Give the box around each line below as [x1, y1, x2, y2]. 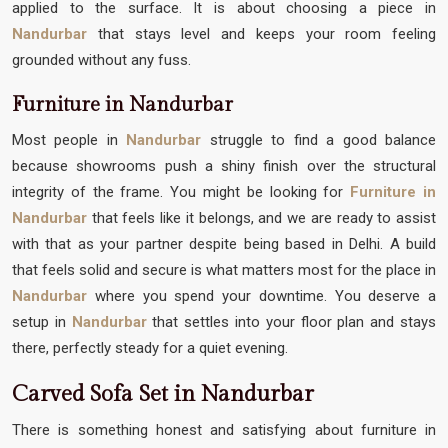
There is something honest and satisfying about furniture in [12, 420, 436, 439]
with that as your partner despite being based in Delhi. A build [12, 234, 436, 253]
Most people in [12, 130, 127, 149]
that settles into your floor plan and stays [146, 312, 437, 331]
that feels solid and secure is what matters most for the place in [12, 260, 436, 279]
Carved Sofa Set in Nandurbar [12, 380, 314, 407]
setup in [12, 312, 66, 331]
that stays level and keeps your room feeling [87, 24, 436, 43]
